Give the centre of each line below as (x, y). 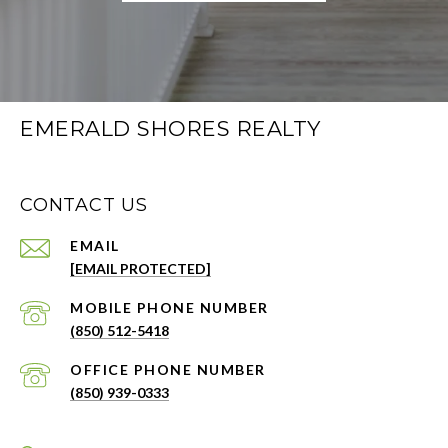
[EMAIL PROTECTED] (140, 269)
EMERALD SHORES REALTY (170, 129)
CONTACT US (84, 205)
